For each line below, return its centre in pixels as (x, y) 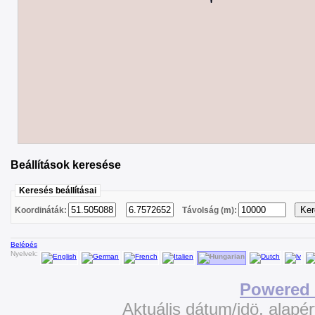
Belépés (24, 245)
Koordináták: (41, 211)
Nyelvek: (25, 254)
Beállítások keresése (66, 165)
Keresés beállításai (58, 191)
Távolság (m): (210, 211)
